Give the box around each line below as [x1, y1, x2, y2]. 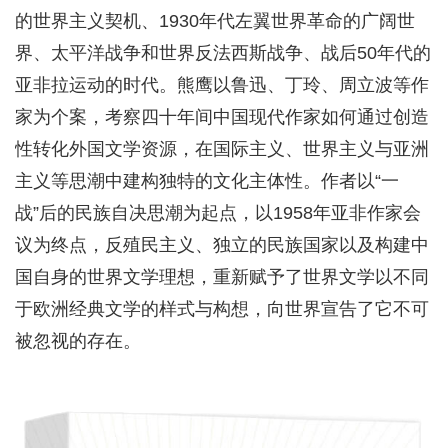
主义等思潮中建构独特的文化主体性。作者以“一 [15, 170, 399, 191]
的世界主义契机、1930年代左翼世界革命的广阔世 [15, 10, 415, 31]
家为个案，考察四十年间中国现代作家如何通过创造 [15, 106, 429, 127]
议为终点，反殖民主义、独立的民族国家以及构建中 [15, 234, 429, 255]
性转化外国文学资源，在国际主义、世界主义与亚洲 [15, 138, 429, 159]
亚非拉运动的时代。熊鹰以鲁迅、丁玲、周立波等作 [15, 74, 429, 95]
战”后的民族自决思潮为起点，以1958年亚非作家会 [15, 202, 421, 223]
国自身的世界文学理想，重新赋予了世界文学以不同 [15, 266, 429, 287]
